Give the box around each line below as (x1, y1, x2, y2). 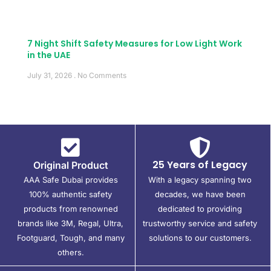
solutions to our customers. (148, 232, 252, 243)
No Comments (76, 70, 126, 80)
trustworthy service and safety (143, 218, 257, 228)
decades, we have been (154, 189, 246, 199)
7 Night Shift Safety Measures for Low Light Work (27, 37, 242, 50)
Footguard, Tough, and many (16, 232, 125, 243)
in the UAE (27, 48, 70, 61)
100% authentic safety (29, 189, 112, 199)
